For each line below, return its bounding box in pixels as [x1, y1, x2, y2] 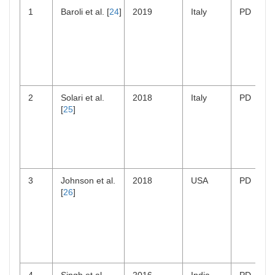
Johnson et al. [61, 176, 115, 185]
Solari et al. [61, 93, 104, 103]
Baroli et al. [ [61, 7, 109, 17]
